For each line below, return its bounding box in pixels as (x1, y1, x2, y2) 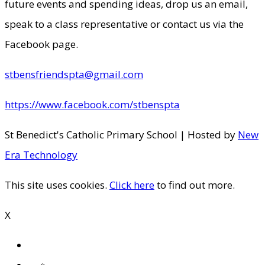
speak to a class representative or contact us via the (5, 17, 244, 31)
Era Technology (5, 147, 77, 161)
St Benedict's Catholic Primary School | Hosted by (5, 127, 238, 141)
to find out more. (154, 177, 235, 192)
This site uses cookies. (5, 177, 109, 192)
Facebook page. (5, 37, 78, 51)
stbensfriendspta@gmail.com (5, 67, 143, 81)
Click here (109, 177, 154, 192)
